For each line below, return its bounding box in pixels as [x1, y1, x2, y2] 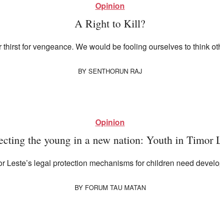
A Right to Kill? [75, 16, 145, 31]
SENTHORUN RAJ [88, 66, 142, 76]
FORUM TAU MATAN [84, 183, 146, 192]
